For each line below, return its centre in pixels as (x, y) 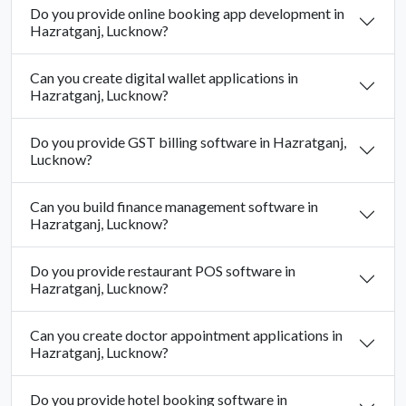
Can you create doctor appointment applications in (186, 335)
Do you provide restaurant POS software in (163, 271)
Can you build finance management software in (174, 207)
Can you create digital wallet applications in (164, 78)
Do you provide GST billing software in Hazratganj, (188, 142)
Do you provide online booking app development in (187, 14)
